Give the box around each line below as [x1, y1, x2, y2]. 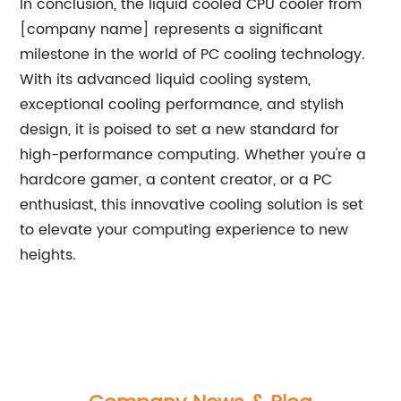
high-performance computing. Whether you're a [20, 143, 367, 166]
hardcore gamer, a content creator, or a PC [20, 168, 333, 192]
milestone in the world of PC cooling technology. [20, 43, 366, 66]
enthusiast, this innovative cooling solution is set [20, 193, 364, 217]
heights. [20, 243, 77, 267]
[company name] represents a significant [20, 18, 324, 41]
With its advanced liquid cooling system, [20, 68, 311, 91]
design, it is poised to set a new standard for [20, 118, 340, 141]
